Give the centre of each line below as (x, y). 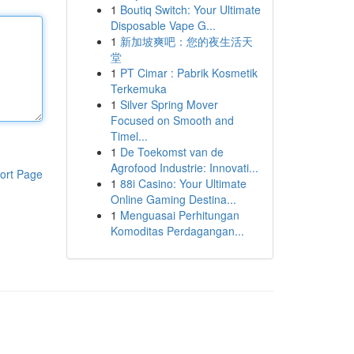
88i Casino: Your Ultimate (183, 183)
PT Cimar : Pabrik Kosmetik (188, 73)
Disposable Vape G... (163, 25)
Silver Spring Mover (169, 104)
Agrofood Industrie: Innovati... (184, 168)
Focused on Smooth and (172, 120)
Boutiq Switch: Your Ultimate (190, 9)
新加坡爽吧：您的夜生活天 (186, 41)
